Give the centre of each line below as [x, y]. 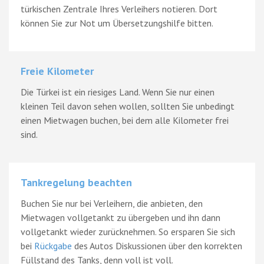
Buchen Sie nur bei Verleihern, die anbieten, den [112, 203]
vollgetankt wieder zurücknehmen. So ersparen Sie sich [128, 231]
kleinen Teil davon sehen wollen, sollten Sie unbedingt [128, 106]
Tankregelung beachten [76, 182]
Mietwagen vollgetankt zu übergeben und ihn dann [121, 217]
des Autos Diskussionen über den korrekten [157, 245]
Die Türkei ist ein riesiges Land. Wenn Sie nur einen [118, 92]
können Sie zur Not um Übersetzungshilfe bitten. [117, 23]
